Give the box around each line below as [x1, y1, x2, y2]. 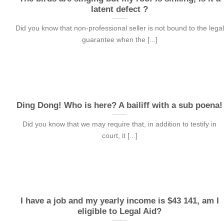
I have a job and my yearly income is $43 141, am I [20, 195, 219, 205]
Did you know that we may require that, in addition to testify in [22, 120, 217, 128]
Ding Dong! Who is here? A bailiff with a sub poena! [16, 100, 223, 110]
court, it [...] [101, 131, 137, 140]
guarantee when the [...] [81, 35, 157, 44]
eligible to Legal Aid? [77, 206, 162, 216]
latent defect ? [91, 4, 148, 14]
